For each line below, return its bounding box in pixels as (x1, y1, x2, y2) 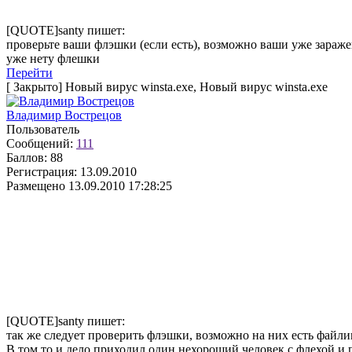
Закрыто (13, 80, 58, 93)
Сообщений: (6, 137, 73, 150)
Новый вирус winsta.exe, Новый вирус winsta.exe (62, 80, 328, 93)
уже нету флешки (6, 52, 100, 65)
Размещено (6, 179, 65, 192)
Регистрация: (6, 165, 77, 178)
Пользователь (6, 123, 79, 136)
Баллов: (6, 151, 47, 164)
